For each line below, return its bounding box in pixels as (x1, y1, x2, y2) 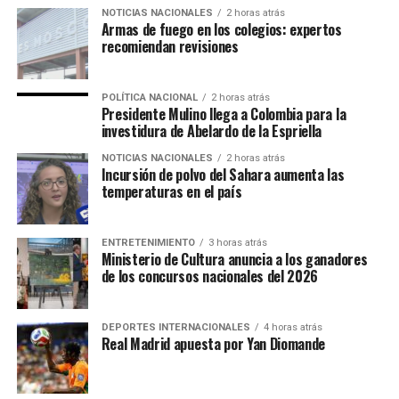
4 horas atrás (263, 322, 322, 333)
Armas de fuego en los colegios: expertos (101, 19, 342, 40)
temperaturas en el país (101, 181, 242, 202)
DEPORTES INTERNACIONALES (101, 322, 250, 333)
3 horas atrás (208, 237, 267, 248)
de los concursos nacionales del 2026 (101, 265, 319, 287)
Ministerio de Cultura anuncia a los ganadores (101, 248, 368, 270)
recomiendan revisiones (101, 36, 239, 57)
